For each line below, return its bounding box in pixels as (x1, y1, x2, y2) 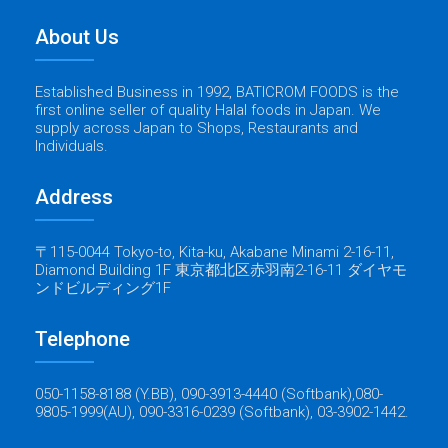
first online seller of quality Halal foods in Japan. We (35, 101, 381, 120)
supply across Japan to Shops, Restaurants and (35, 119, 358, 138)
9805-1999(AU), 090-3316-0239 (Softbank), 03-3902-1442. (35, 403, 409, 422)
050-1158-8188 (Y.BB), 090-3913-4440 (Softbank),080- (35, 385, 383, 404)
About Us (35, 25, 119, 50)
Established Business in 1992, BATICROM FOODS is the (35, 83, 399, 102)
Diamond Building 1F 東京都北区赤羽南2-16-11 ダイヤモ (35, 261, 407, 280)
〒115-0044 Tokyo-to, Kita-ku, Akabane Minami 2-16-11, (35, 243, 394, 262)
